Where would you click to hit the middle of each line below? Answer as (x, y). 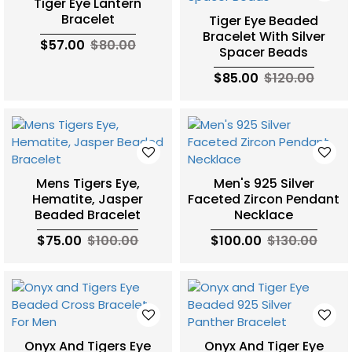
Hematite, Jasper (88, 199)
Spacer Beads (264, 52)
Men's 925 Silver (264, 183)
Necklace (264, 214)
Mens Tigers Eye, (88, 183)
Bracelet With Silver (264, 36)
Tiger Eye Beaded (264, 20)
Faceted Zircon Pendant (264, 199)
